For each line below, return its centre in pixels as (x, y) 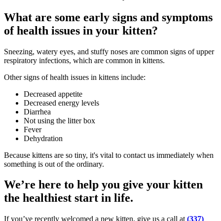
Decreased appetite (53, 94)
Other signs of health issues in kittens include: (75, 77)
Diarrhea (37, 111)
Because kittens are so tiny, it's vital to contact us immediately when (109, 155)
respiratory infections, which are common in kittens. (84, 60)
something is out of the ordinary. (54, 164)
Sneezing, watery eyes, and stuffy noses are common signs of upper (109, 51)
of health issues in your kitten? (81, 30)
